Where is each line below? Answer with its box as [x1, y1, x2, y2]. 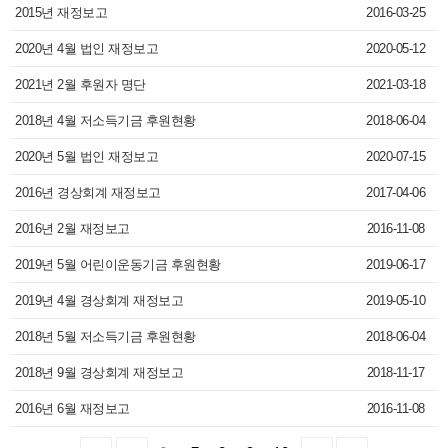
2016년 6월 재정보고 [15, 401, 130, 416]
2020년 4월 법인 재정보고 [15, 41, 158, 56]
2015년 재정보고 [15, 5, 107, 20]
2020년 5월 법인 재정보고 [15, 149, 158, 164]
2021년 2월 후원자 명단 [15, 77, 146, 92]
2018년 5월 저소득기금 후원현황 [15, 329, 196, 344]
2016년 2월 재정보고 [15, 221, 130, 236]
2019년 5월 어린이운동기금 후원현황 [15, 257, 221, 272]
